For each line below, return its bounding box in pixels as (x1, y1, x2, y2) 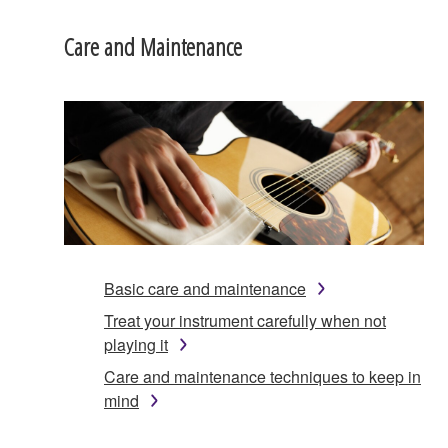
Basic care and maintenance (104, 276, 306, 300)
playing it (104, 332, 168, 356)
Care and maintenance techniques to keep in (104, 364, 421, 388)
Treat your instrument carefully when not (104, 308, 386, 332)
